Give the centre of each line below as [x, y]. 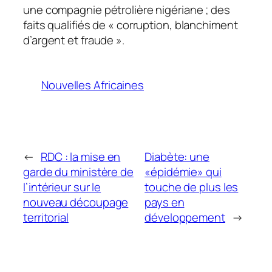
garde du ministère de [78, 172]
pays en [165, 202]
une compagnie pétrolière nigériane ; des [127, 9]
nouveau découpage [76, 202]
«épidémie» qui [183, 172]
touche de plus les [192, 187]
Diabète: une [177, 157]
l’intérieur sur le [62, 187]
